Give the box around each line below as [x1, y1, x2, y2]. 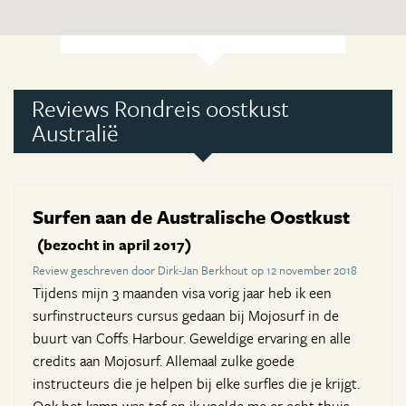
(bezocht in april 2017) [37, 234, 191, 256]
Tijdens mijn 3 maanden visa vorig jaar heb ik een [33, 282, 332, 304]
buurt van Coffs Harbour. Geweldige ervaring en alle [33, 327, 351, 350]
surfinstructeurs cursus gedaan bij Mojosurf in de [33, 304, 339, 327]
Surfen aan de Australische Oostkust [33, 203, 350, 231]
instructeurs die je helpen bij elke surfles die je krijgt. [33, 372, 360, 395]
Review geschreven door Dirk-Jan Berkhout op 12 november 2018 [33, 261, 357, 280]
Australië [32, 116, 119, 150]
